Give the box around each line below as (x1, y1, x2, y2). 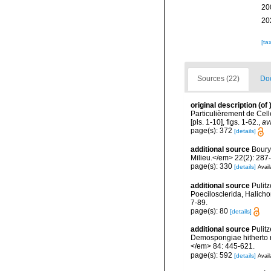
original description (191, 101, 256, 110)
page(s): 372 (191, 126, 234, 135)
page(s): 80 (191, 206, 230, 215)
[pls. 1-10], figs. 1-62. (191, 118, 258, 127)
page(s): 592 (191, 250, 234, 260)
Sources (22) (197, 74, 240, 83)
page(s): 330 (191, 162, 234, 171)
